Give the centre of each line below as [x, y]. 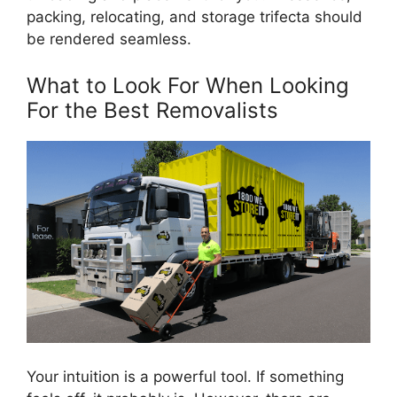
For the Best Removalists [152, 110]
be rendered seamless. [109, 39]
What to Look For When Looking [188, 85]
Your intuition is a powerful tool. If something [185, 376]
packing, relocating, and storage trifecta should [195, 17]
